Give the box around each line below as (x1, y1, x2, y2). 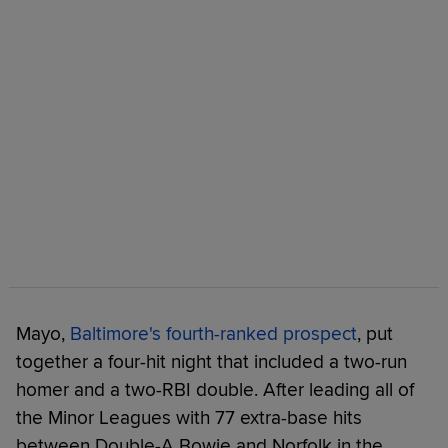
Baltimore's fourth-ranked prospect (70, 322, 357, 347)
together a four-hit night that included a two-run (16, 350, 407, 375)
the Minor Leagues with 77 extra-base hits (16, 406, 362, 431)
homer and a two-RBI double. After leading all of (16, 378, 414, 403)
